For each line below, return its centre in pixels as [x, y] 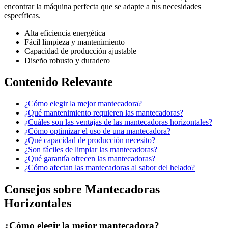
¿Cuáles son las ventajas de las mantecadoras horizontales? [118, 122]
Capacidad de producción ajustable [80, 51]
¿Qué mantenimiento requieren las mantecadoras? [104, 113]
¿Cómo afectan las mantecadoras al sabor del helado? [110, 168]
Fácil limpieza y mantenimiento [75, 42]
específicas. [22, 16]
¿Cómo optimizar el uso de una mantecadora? [97, 131]
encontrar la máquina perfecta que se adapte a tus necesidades [103, 7]
